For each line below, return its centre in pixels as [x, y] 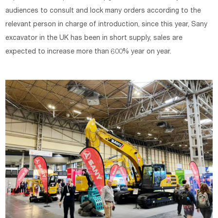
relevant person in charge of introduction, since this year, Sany [107, 25]
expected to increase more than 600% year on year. [89, 52]
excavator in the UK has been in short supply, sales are [94, 39]
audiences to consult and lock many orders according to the [103, 11]
